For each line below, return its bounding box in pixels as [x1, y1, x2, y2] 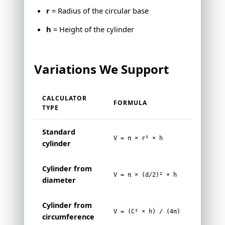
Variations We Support [34, 61, 169, 78]
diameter [42, 175, 76, 185]
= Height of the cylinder [51, 24, 134, 35]
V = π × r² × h [114, 135, 163, 142]
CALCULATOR [42, 94, 87, 103]
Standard [42, 127, 75, 137]
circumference [42, 212, 94, 222]
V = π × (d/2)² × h [114, 171, 177, 179]
